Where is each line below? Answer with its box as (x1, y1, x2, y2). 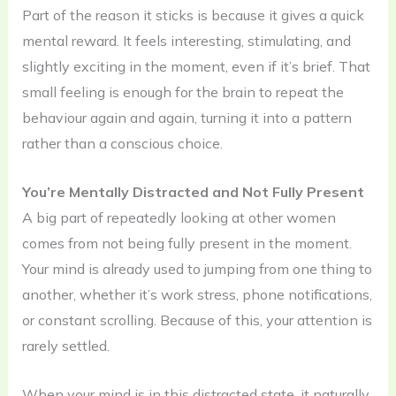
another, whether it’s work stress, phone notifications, (21, 286, 372, 303)
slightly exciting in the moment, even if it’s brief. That (21, 57, 370, 76)
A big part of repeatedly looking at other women (21, 209, 336, 226)
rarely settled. (21, 337, 110, 354)
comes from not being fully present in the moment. (21, 234, 352, 252)
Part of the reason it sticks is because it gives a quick (21, 6, 364, 25)
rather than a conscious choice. (21, 134, 223, 153)
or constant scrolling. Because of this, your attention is (21, 311, 372, 329)
